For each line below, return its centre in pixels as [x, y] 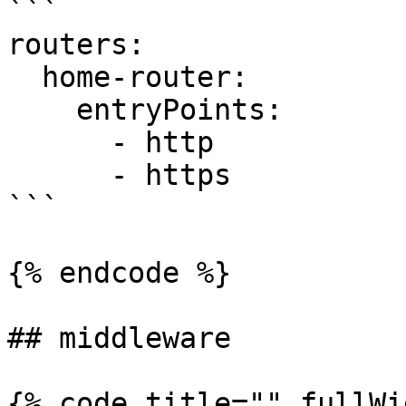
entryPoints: [42, 110]
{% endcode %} [119, 273]
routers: [76, 44]
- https [59, 175]
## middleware [119, 338]
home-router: [24, 77]
